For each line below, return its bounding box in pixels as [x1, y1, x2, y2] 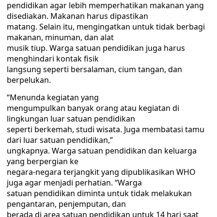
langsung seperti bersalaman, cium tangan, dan [7, 64, 182, 75]
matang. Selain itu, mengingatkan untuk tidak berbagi [7, 21, 205, 32]
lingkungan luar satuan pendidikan [7, 113, 135, 124]
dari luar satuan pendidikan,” [7, 135, 113, 145]
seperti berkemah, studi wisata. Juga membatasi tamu [7, 124, 204, 135]
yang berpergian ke [7, 156, 78, 167]
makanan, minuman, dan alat [7, 32, 114, 43]
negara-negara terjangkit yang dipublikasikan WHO [7, 167, 196, 177]
